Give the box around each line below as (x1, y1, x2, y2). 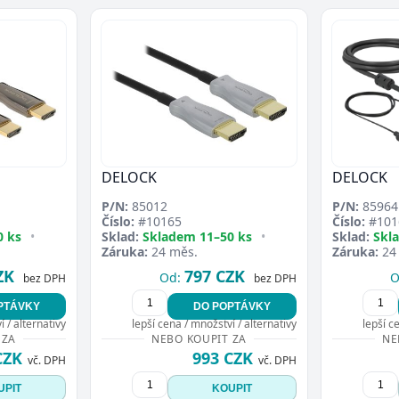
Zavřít (330, 5, 361, 19)
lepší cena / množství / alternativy (132, 316, 297, 332)
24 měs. (148, 243, 198, 261)
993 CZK (192, 347, 253, 370)
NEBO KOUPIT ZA (151, 331, 248, 347)
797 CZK (184, 265, 245, 288)
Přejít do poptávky (213, 4, 310, 20)
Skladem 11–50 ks (142, 228, 252, 246)
